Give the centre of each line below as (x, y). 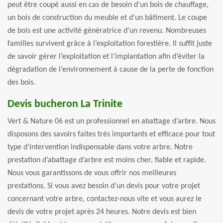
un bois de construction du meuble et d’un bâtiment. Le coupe (107, 18)
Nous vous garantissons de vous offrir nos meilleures (92, 173)
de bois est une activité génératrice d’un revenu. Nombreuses (107, 31)
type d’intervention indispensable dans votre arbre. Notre (100, 147)
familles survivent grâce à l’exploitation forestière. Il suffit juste (110, 44)
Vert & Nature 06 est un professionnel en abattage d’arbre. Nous (111, 121)
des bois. (21, 82)
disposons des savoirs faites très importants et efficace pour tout (111, 134)
